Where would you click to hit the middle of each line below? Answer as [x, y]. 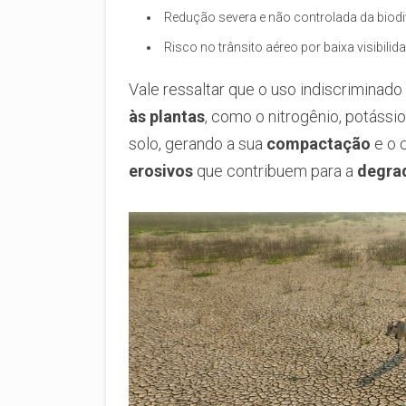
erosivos [161, 170]
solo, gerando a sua [198, 143]
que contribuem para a [275, 170]
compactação [319, 143]
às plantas [167, 116]
